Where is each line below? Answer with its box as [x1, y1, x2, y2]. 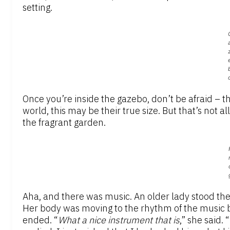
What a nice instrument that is [58, 214, 180, 226]
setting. [23, 2, 52, 14]
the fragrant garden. [23, 117, 106, 129]
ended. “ [23, 214, 58, 226]
